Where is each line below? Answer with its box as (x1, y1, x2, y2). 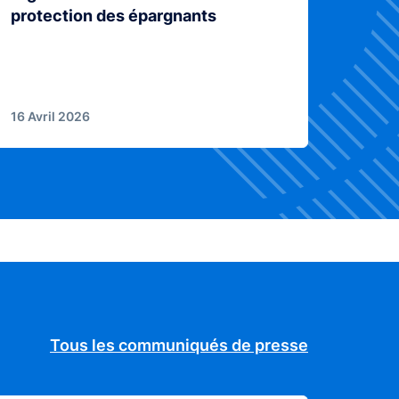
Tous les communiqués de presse (50, 336, 308, 355)
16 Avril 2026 (11, 109, 91, 125)
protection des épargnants (11, 6, 217, 26)
